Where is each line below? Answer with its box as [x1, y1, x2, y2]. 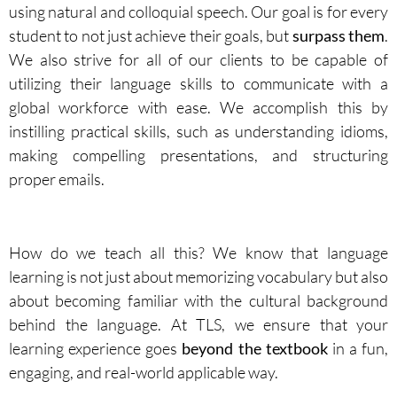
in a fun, [327, 338, 388, 358]
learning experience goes [9, 338, 183, 358]
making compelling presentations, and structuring [9, 144, 388, 165]
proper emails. [9, 168, 105, 189]
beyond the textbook [182, 338, 328, 358]
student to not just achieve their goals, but [9, 25, 292, 45]
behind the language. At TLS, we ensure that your [9, 314, 388, 334]
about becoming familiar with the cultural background [9, 290, 388, 310]
